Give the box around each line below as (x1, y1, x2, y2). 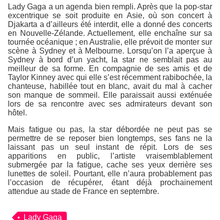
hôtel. (8, 108, 27, 117)
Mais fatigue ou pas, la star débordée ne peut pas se (8, 125, 212, 134)
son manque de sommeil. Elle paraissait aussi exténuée (8, 90, 212, 99)
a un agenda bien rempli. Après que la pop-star (46, 2, 213, 11)
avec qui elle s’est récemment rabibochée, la (55, 73, 212, 82)
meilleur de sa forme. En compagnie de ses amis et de (8, 64, 212, 73)
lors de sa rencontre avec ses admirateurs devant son (8, 99, 212, 108)
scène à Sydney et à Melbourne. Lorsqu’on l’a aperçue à (8, 46, 212, 55)
